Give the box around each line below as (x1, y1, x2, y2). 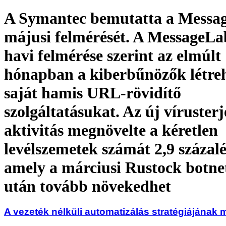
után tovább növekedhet (4, 177, 171, 195)
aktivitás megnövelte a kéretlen (4, 121, 218, 139)
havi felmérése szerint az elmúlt (4, 46, 221, 65)
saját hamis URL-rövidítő (4, 83, 181, 102)
